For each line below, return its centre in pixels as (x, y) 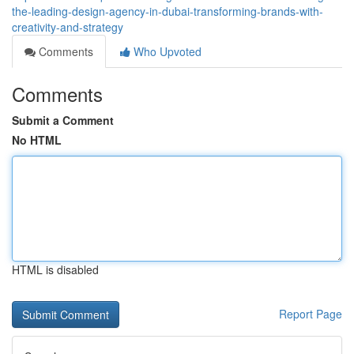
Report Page (311, 314)
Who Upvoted (166, 51)
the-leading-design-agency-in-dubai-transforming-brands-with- (168, 11)
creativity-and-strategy (68, 27)
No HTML (37, 140)
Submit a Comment (63, 120)
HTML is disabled (55, 269)
